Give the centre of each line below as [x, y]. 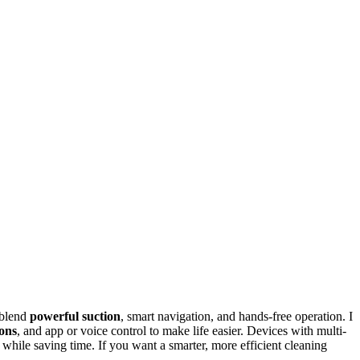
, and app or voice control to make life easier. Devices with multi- [182, 330]
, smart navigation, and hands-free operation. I [237, 316]
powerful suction [75, 316]
